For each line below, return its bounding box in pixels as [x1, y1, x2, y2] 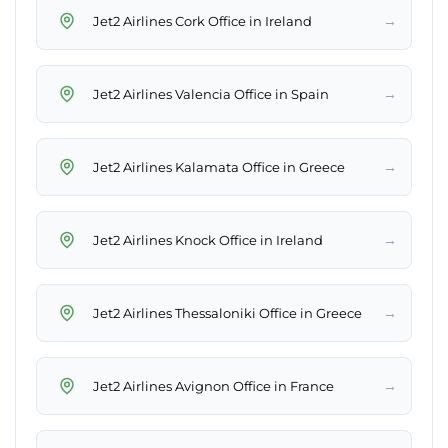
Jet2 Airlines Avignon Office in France [93, 377, 334, 394]
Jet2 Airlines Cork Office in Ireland [93, 12, 312, 29]
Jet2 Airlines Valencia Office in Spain [93, 85, 329, 102]
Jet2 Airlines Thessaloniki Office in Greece [93, 304, 362, 321]
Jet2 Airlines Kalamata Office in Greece [93, 158, 345, 175]
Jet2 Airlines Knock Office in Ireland [93, 231, 323, 248]
